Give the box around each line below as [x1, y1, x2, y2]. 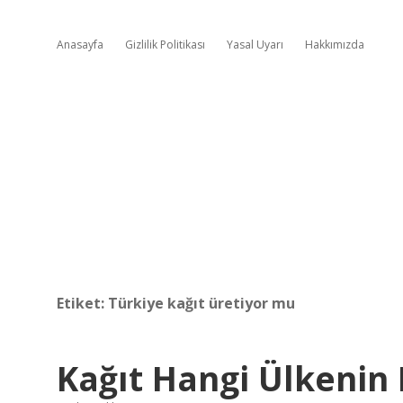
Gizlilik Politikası [125, 37, 205, 52]
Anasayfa [57, 37, 103, 52]
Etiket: [57, 293, 108, 313]
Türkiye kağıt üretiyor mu [108, 293, 295, 313]
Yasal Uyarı [227, 37, 283, 52]
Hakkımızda [305, 37, 364, 52]
